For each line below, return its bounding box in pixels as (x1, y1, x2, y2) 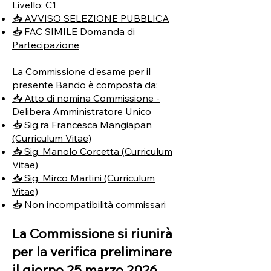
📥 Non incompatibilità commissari (12, 198, 166, 211)
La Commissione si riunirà (12, 225, 172, 242)
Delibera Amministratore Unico (12, 105, 151, 117)
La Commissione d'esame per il (12, 65, 151, 77)
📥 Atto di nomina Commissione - (12, 92, 160, 104)
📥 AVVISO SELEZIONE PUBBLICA (12, 12, 169, 24)
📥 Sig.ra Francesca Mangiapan (12, 119, 152, 131)
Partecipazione (12, 39, 79, 51)
